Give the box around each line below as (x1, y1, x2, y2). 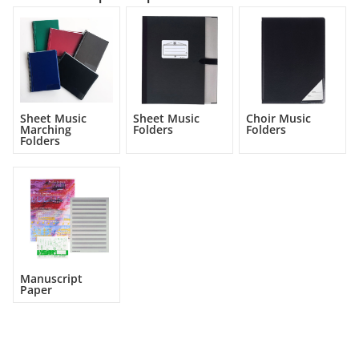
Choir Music (245, 111, 311, 127)
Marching (20, 122, 71, 138)
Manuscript (20, 271, 83, 287)
